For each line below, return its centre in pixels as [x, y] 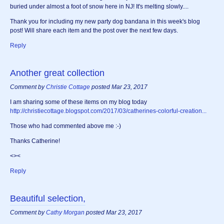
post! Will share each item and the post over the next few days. [94, 31]
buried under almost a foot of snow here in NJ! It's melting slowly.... [99, 7]
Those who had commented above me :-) [65, 126]
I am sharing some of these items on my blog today [78, 102]
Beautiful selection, [48, 199]
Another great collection [57, 73]
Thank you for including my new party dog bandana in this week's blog [105, 22]
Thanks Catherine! [35, 141]
